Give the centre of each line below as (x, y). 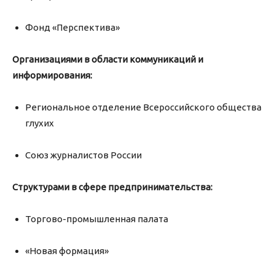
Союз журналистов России (83, 155)
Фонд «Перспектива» (72, 28)
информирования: (52, 76)
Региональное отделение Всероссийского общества (143, 107)
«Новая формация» (67, 251)
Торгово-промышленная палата (97, 219)
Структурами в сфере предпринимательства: (112, 187)
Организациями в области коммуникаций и (108, 60)
